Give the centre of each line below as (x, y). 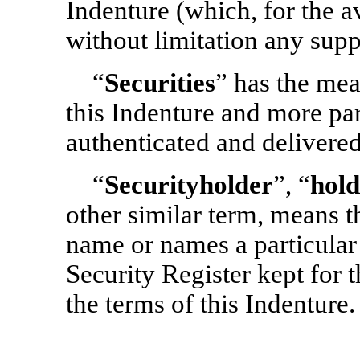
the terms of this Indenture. (211, 304)
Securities (160, 83)
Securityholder (188, 185)
